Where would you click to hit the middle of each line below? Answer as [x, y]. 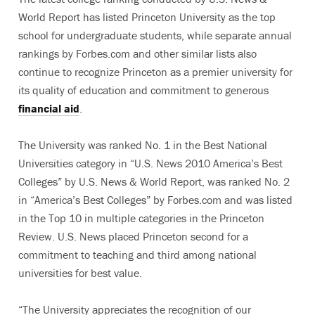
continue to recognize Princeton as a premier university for [155, 72]
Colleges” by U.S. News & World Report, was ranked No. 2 [154, 181]
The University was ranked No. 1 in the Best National [143, 145]
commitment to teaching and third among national [137, 255]
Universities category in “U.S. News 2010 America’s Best [150, 163]
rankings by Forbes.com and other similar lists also [137, 53]
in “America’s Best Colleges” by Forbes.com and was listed [155, 200]
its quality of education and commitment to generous [143, 90]
